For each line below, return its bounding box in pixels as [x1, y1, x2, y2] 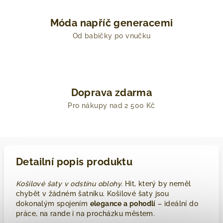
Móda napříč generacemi [50, 17, 173, 29]
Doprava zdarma [71, 87, 152, 99]
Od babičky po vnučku [72, 32, 151, 40]
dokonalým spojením [16, 200, 90, 208]
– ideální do [155, 200, 199, 208]
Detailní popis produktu [16, 156, 133, 168]
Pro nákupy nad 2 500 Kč [68, 102, 155, 110]
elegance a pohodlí [90, 200, 156, 208]
